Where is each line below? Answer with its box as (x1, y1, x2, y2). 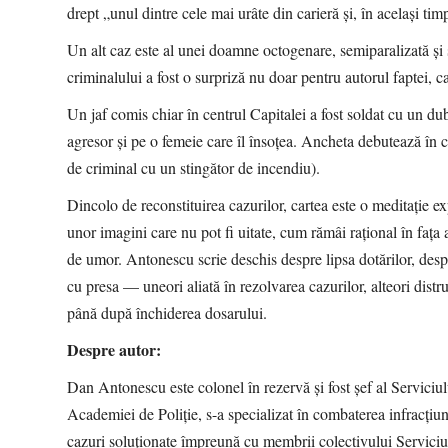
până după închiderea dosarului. (67, 301, 268, 323)
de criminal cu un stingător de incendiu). (67, 156, 321, 178)
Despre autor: (67, 337, 162, 361)
